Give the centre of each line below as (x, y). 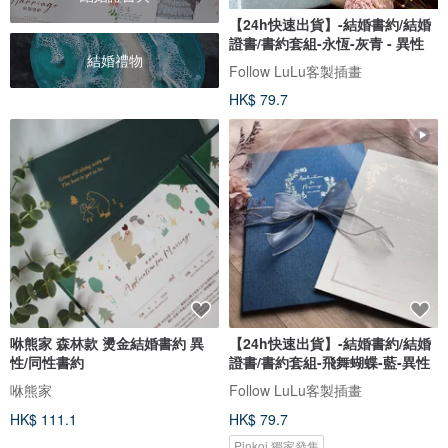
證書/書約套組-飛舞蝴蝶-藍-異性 (329, 362)
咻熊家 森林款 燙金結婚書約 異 (100, 343)
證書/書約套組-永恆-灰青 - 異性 (326, 42)
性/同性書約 (47, 362)
